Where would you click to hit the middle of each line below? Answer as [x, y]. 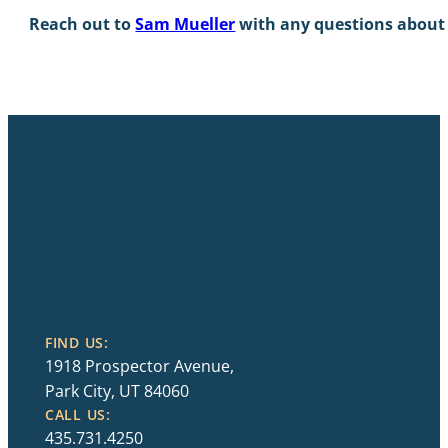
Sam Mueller [185, 24]
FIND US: [77, 342]
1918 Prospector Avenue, [139, 365]
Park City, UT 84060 [117, 390]
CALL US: [78, 414]
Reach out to [82, 24]
